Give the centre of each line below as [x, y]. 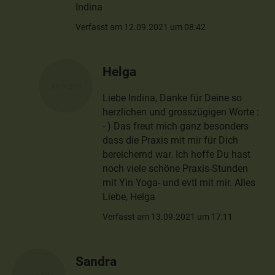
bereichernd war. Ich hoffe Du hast [177, 154]
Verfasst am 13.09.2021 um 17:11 [168, 216]
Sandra [96, 261]
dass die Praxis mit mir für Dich [171, 140]
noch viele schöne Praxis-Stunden [176, 168]
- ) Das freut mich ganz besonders [176, 126]
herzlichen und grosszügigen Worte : [181, 112]
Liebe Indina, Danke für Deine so [172, 98]
